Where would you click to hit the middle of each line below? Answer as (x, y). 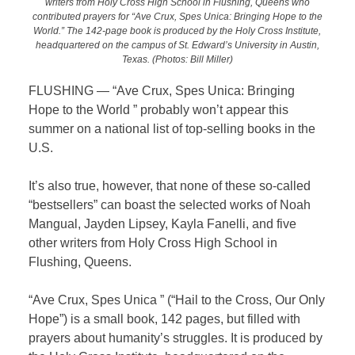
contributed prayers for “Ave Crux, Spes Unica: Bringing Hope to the (177, 16)
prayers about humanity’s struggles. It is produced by (176, 338)
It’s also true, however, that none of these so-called (170, 186)
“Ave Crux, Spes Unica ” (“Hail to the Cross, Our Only (177, 300)
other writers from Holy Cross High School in (153, 243)
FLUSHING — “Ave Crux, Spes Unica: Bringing (162, 91)
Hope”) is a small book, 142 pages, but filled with (165, 319)
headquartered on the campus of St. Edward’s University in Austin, (177, 44)
